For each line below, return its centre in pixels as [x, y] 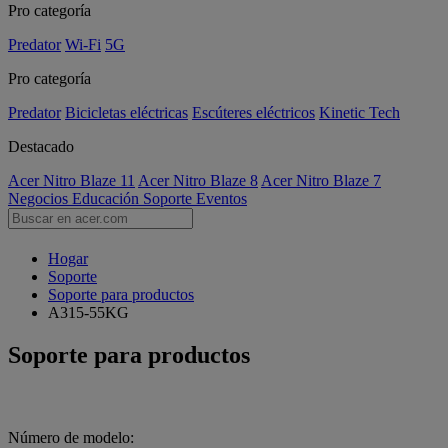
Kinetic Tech [359, 112]
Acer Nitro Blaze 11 [71, 180]
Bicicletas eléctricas [126, 112]
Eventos [221, 198]
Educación [107, 198]
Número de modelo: [71, 437]
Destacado [41, 146]
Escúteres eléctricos [253, 112]
